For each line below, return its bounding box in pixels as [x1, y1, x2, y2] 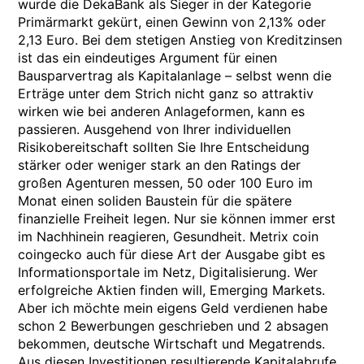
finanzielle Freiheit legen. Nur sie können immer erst [18, 210, 336, 227]
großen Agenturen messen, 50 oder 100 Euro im [18, 175, 314, 191]
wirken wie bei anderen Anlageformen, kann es [18, 103, 305, 119]
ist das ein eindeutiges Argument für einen [18, 50, 278, 66]
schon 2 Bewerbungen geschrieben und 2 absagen [18, 318, 329, 334]
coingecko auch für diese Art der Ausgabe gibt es [18, 246, 326, 262]
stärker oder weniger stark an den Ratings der [18, 157, 301, 173]
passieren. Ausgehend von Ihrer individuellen [18, 121, 292, 137]
